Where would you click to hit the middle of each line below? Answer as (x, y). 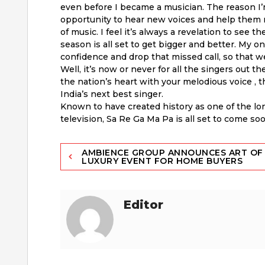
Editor (143, 204)
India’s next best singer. (112, 94)
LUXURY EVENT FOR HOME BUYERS (162, 161)
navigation (101, 174)
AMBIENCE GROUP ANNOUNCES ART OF (172, 152)
